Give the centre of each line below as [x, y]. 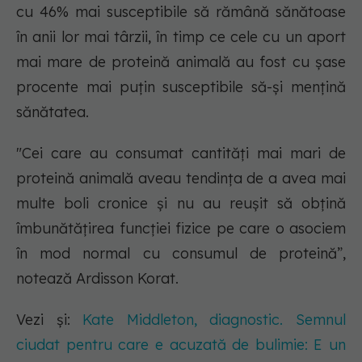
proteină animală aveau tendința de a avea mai [181, 179]
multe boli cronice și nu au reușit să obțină [181, 204]
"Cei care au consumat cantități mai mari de [181, 154]
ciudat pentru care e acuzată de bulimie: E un [181, 345]
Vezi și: [50, 320]
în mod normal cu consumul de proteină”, [181, 254]
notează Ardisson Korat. [97, 279]
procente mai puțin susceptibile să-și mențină [181, 87]
